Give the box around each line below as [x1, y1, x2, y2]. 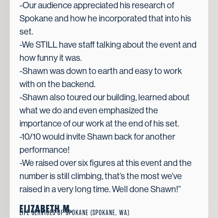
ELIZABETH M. [19, 202, 73, 216]
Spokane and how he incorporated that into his [19, 14, 191, 24]
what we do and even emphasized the [19, 106, 158, 116]
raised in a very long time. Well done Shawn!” [19, 184, 181, 195]
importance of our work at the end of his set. [19, 119, 179, 129]
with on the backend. [19, 79, 95, 90]
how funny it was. [19, 53, 82, 63]
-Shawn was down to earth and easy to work [19, 66, 182, 76]
